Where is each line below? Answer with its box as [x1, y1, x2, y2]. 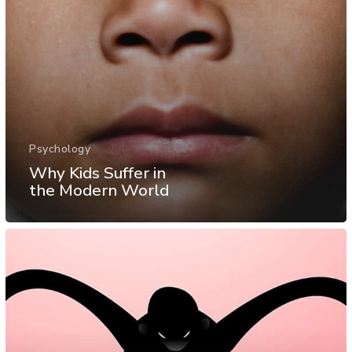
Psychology [29, 141, 90, 156]
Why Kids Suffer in [29, 161, 166, 184]
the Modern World [29, 178, 169, 201]
